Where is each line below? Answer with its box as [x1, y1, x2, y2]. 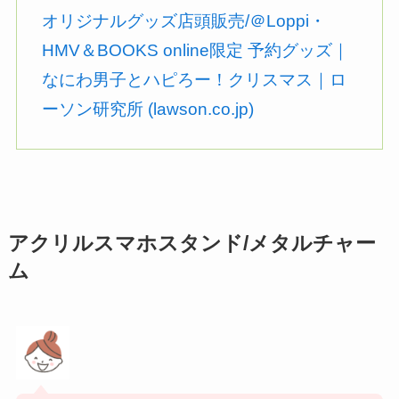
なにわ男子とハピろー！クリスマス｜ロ [42, 69, 347, 89]
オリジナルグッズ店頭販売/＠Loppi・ [42, 11, 327, 30]
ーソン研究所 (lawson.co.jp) [42, 99, 255, 118]
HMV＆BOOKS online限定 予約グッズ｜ [42, 40, 350, 60]
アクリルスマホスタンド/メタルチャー [7, 232, 376, 256]
